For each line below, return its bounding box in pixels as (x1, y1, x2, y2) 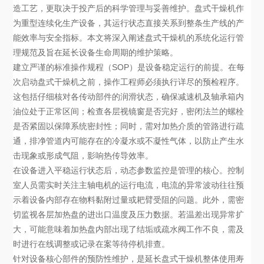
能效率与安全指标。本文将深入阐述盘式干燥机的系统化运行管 (13, 33, 245, 43)
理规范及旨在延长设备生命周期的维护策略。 (13, 48, 179, 58)
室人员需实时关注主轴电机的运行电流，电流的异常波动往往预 (13, 180, 245, 190)
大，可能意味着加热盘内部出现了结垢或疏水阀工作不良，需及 (13, 225, 245, 235)
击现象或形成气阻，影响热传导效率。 (13, 151, 154, 161)
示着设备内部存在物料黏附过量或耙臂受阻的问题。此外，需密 (13, 195, 245, 205)
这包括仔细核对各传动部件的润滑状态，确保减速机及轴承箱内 (13, 92, 245, 102)
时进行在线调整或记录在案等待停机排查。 (13, 239, 170, 249)
